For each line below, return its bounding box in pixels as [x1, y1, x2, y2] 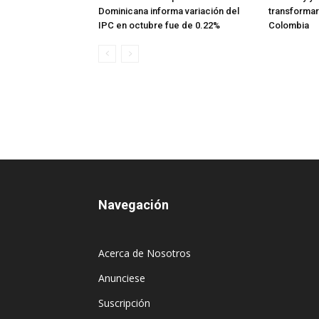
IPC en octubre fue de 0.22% [98, 20, 220, 31]
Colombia [268, 20, 309, 31]
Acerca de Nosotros [98, 246, 191, 261]
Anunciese [98, 271, 145, 286]
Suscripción [98, 296, 150, 310]
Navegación [98, 197, 169, 213]
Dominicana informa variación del [98, 6, 239, 17]
